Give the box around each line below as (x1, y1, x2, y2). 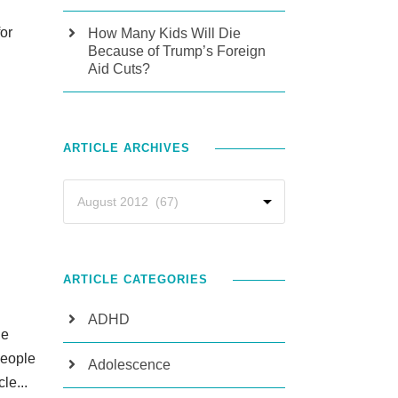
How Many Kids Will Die (88, 26, 241, 41)
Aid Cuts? (88, 61, 150, 76)
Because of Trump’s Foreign (88, 44, 266, 59)
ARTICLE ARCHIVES (63, 141, 190, 155)
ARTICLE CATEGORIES (63, 273, 208, 286)
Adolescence (88, 357, 171, 372)
